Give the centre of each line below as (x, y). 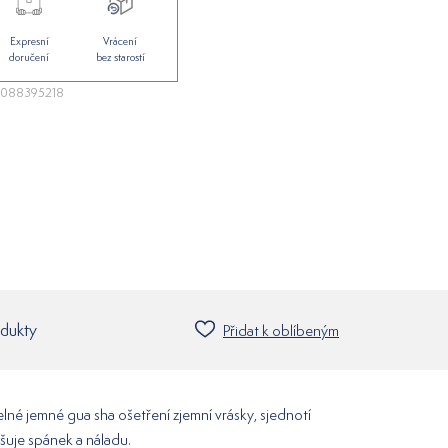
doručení (29, 57)
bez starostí (120, 57)
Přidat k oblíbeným (281, 330)
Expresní (29, 41)
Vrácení (120, 41)
